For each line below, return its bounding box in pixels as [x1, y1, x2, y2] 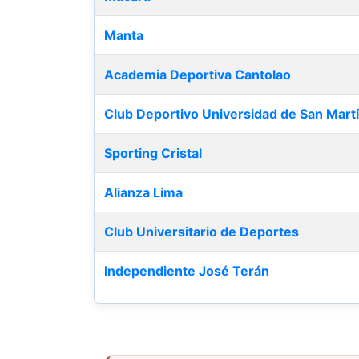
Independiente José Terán [104, 262, 269, 279]
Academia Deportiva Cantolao [104, 66, 291, 83]
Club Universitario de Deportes [104, 223, 299, 240]
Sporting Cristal [104, 144, 202, 161]
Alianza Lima [104, 184, 183, 200]
